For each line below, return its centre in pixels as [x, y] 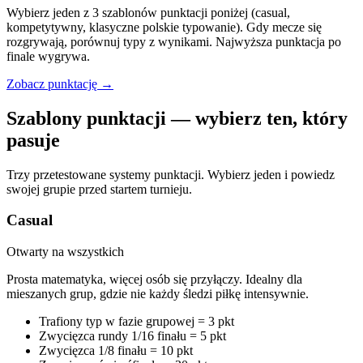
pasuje [33, 140]
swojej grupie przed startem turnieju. [99, 189]
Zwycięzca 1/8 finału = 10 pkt [116, 350]
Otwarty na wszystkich [65, 252]
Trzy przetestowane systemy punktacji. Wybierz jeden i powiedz [171, 174]
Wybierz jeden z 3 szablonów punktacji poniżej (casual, [148, 12]
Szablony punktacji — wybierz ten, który [177, 118]
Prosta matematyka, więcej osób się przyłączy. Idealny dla [154, 279]
